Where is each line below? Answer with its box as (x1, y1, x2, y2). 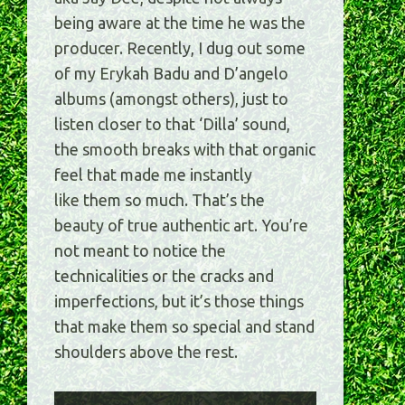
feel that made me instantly (54, 165, 252, 184)
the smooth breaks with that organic (54, 140, 316, 159)
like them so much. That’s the (54, 191, 265, 210)
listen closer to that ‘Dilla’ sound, (54, 115, 290, 134)
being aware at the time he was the (54, 14, 306, 33)
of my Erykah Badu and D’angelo (54, 64, 288, 83)
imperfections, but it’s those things (54, 292, 304, 311)
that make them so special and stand (54, 317, 315, 336)
